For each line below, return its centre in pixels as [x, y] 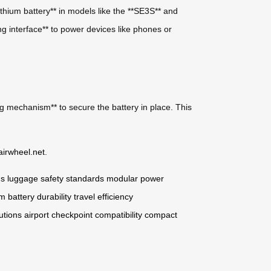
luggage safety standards [56, 178]
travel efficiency [103, 196]
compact [161, 214]
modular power [135, 178]
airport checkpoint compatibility [83, 214]
